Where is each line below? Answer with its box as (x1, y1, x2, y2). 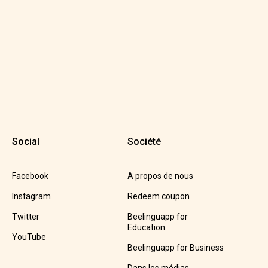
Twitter (11, 212, 39, 222)
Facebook (11, 171, 48, 181)
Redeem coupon (127, 191, 190, 202)
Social (11, 136, 39, 148)
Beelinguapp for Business (127, 243, 224, 253)
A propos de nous (127, 171, 193, 181)
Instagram (11, 191, 51, 202)
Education (127, 223, 165, 233)
